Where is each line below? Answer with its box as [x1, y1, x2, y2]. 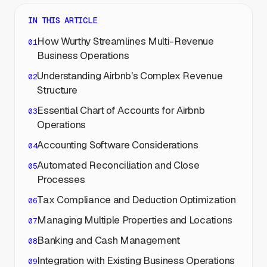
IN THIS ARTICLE [28, 15, 97, 26]
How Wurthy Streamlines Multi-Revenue [37, 35, 214, 48]
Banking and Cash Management [37, 234, 180, 247]
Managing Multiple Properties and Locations [37, 213, 232, 226]
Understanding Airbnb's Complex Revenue [37, 69, 223, 82]
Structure [37, 83, 77, 97]
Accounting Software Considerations [37, 138, 198, 151]
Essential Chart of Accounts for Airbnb [37, 104, 205, 117]
